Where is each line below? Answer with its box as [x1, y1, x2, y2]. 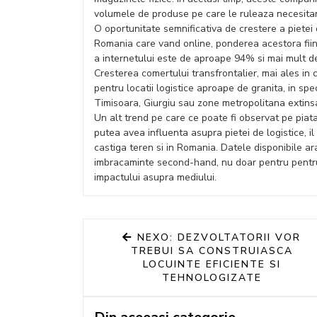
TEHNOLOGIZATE [161, 271, 263, 284]
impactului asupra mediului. [94, 171, 217, 184]
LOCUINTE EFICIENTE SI [142, 258, 282, 271]
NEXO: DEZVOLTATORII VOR [137, 231, 301, 244]
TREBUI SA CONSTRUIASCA [130, 244, 294, 258]
